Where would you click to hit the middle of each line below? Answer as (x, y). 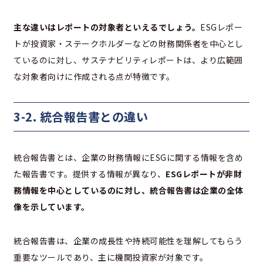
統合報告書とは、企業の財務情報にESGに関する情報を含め (128, 157)
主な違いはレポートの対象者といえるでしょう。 (107, 27)
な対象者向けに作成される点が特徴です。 (94, 76)
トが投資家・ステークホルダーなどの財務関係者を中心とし (129, 43)
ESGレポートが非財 (204, 173)
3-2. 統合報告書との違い (81, 116)
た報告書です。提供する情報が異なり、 (90, 173)
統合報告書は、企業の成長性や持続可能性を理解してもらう (128, 240)
